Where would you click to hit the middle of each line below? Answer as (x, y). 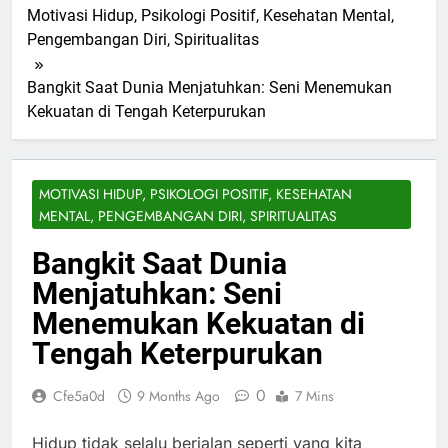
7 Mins (314, 395)
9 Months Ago (178, 395)
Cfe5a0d (79, 395)
